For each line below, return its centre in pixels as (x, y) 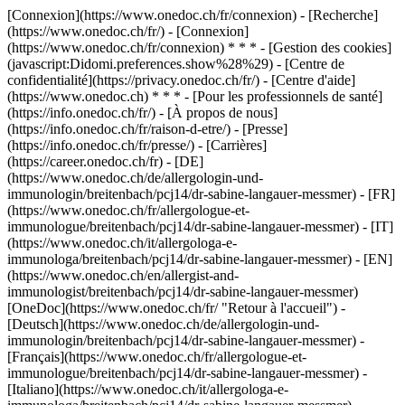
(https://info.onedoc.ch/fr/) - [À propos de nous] (142, 113)
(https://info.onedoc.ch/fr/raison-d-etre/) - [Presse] (147, 129)
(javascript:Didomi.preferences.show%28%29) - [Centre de (176, 64)
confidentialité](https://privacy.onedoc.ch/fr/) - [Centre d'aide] (181, 80)
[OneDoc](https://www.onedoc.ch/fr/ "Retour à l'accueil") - (176, 308)
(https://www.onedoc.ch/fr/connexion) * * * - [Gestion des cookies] (199, 47)
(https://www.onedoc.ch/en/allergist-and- (123, 275)
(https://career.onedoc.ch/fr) (87, 161)
